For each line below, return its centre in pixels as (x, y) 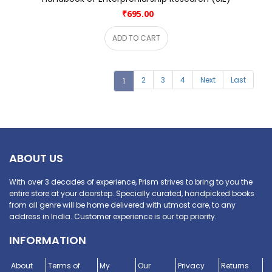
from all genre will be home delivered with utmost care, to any (122, 205)
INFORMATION (48, 240)
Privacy (191, 265)
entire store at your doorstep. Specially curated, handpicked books (132, 193)
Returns (235, 265)
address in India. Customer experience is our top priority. (113, 216)
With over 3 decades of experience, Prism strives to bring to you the (131, 182)
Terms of (64, 265)
